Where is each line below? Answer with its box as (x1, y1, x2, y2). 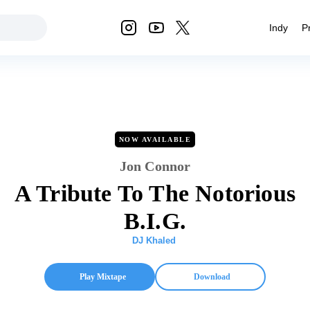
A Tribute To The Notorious (14, 181, 296, 206)
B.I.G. (123, 208, 187, 234)
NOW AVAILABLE (118, 136, 192, 143)
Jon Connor (119, 158, 191, 174)
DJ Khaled (131, 235, 176, 246)
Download (193, 272, 230, 282)
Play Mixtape (79, 272, 126, 282)
